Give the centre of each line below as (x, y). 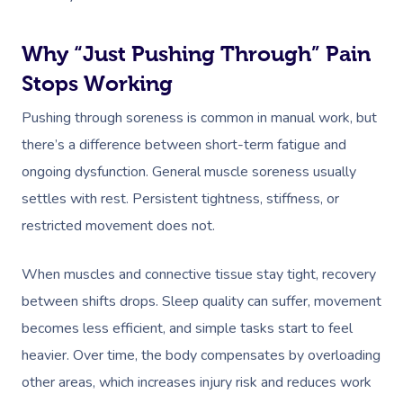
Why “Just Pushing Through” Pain (196, 54)
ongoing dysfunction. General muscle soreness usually (189, 172)
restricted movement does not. (118, 226)
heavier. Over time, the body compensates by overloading (201, 355)
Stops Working (97, 83)
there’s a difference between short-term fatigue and (184, 145)
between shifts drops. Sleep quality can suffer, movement (201, 301)
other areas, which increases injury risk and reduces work (197, 382)
